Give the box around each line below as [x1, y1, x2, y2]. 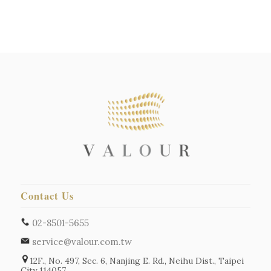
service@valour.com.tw [29, 236, 132, 248]
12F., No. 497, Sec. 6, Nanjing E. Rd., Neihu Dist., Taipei [29, 255, 244, 266]
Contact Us [20, 189, 74, 204]
